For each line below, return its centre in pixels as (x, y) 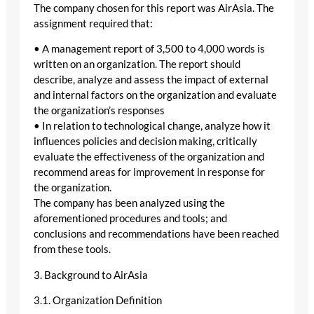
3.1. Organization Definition (98, 301)
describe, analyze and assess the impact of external (151, 80)
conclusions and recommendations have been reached (156, 234)
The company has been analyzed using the (129, 203)
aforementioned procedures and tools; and (130, 219)
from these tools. (72, 250)
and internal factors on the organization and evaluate (155, 95)
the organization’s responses (99, 111)
